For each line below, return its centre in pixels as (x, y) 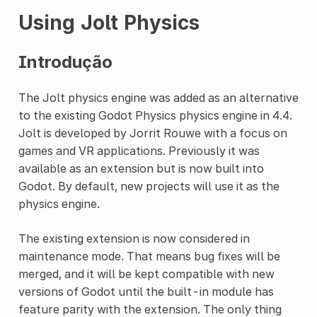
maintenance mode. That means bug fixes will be (149, 256)
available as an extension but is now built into (141, 168)
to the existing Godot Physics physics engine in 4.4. (155, 115)
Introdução (65, 62)
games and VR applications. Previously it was (139, 150)
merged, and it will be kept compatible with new (146, 273)
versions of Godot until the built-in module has (146, 291)
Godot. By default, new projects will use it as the (149, 186)
